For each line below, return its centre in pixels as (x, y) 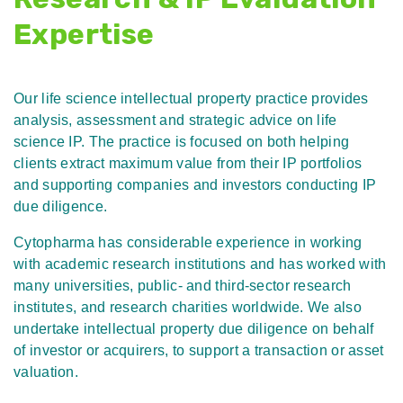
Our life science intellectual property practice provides (191, 99)
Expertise (84, 35)
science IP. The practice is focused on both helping (182, 142)
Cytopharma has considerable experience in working (188, 243)
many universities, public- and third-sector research (183, 286)
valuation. (46, 372)
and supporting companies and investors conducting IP (195, 185)
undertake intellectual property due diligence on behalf (194, 329)
